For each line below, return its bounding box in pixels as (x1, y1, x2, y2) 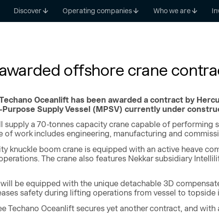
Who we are (153, 6, 191, 15)
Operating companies (63, 6, 132, 15)
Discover (13, 6, 42, 15)
